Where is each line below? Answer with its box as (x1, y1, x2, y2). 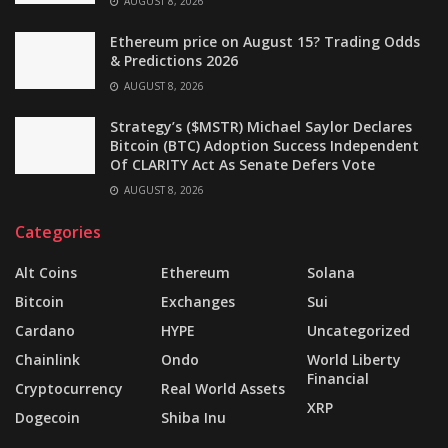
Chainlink (15, 349, 80, 369)
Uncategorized (307, 320, 410, 340)
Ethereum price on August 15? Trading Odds (110, 31, 420, 51)
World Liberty (307, 349, 401, 369)
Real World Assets (161, 378, 285, 398)
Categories (15, 220, 101, 243)
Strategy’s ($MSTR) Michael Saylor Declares (110, 116, 412, 136)
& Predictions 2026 (110, 50, 238, 70)
